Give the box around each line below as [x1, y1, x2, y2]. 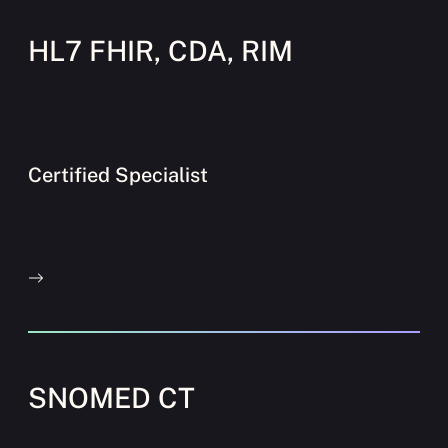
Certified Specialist [28, 162, 208, 187]
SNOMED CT [28, 380, 195, 414]
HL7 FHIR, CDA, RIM [28, 33, 293, 67]
